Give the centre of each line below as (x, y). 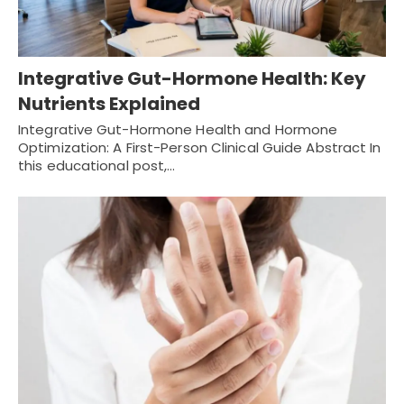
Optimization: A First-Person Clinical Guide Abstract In (200, 147)
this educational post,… (97, 165)
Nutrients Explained (109, 103)
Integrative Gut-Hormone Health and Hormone (178, 129)
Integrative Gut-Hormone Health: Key (192, 78)
